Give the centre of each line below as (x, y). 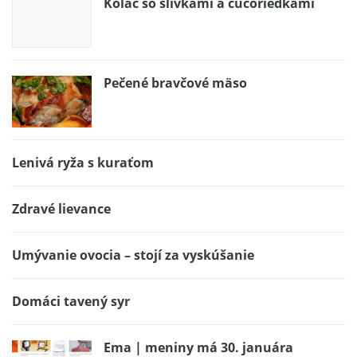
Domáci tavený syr (71, 301)
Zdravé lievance (61, 208)
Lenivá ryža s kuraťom (83, 162)
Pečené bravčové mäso (175, 82)
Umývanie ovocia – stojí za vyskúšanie (133, 255)
